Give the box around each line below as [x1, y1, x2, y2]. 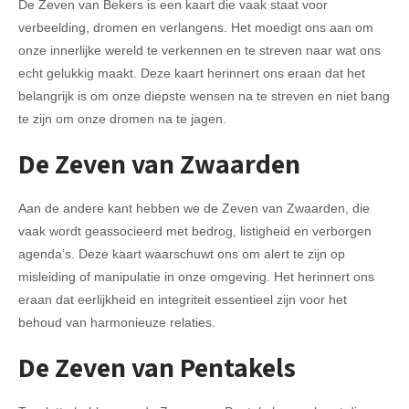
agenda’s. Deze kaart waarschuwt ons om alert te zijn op [18, 246, 345, 261]
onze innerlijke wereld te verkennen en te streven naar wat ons [18, 43, 381, 58]
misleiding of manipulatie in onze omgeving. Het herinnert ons [18, 269, 374, 284]
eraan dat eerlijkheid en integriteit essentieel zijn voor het [18, 292, 347, 307]
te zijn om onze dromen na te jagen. [18, 111, 226, 126]
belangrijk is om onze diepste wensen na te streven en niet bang [18, 89, 390, 103]
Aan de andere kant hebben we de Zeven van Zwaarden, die [18, 201, 370, 215]
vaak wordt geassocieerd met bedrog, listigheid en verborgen [18, 224, 372, 238]
